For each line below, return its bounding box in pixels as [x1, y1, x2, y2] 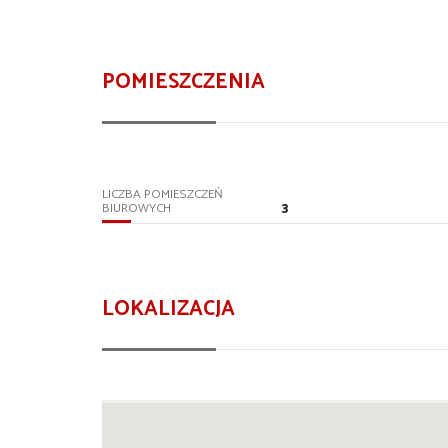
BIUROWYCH [102, 197, 171, 219]
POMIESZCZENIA [102, 64, 265, 99]
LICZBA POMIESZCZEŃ [102, 183, 223, 205]
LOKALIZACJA [102, 291, 235, 326]
